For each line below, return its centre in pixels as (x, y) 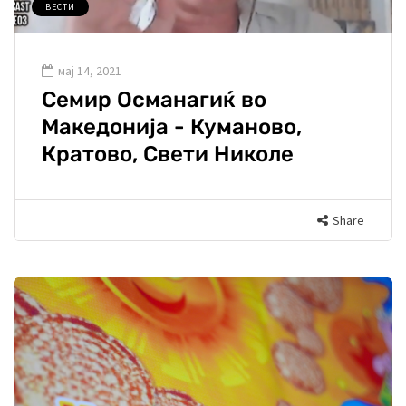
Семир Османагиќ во (154, 100)
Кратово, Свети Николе (168, 155)
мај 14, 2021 (90, 71)
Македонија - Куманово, (172, 127)
